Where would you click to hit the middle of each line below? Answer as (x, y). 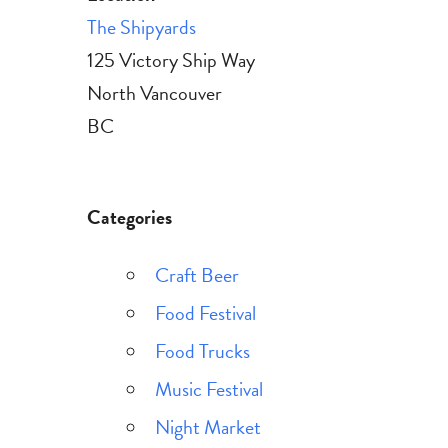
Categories (129, 217)
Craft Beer (196, 275)
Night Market (207, 427)
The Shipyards (141, 27)
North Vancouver (154, 93)
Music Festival (208, 389)
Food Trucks (202, 351)
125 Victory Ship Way (171, 60)
